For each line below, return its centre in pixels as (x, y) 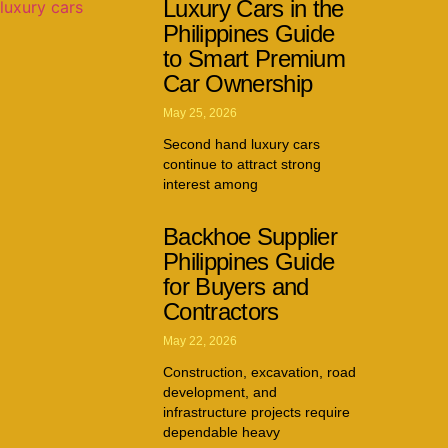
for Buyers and (236, 286)
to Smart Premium (254, 58)
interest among (210, 183)
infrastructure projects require (256, 411)
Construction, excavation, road (259, 371)
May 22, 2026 (200, 340)
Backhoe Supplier (250, 236)
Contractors (221, 311)
